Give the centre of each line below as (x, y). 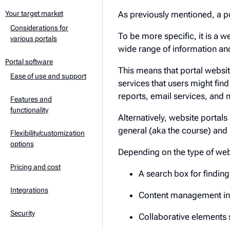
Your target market (34, 13)
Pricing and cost (35, 167)
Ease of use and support (48, 76)
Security (23, 213)
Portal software (29, 62)
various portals (34, 39)
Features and (31, 99)
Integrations (29, 190)
